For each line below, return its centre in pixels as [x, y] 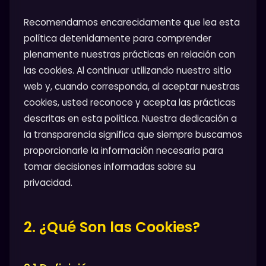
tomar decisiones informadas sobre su [110, 167]
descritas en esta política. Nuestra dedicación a [130, 119]
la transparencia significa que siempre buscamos [133, 135]
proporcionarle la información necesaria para [123, 151]
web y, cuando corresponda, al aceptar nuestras [132, 87]
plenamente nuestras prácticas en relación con [129, 55]
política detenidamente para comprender [118, 39]
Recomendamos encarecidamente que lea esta [132, 23]
